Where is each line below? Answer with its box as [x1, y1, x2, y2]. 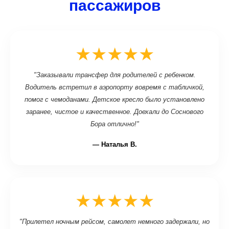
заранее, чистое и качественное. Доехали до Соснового [26, 108, 203, 116]
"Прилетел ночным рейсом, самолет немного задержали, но [19, 218, 210, 225]
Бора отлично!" [90, 120, 139, 128]
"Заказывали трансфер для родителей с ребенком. [33, 71, 196, 79]
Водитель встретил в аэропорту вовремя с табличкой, [25, 83, 204, 91]
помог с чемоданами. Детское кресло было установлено [25, 96, 204, 103]
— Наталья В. [92, 141, 137, 148]
